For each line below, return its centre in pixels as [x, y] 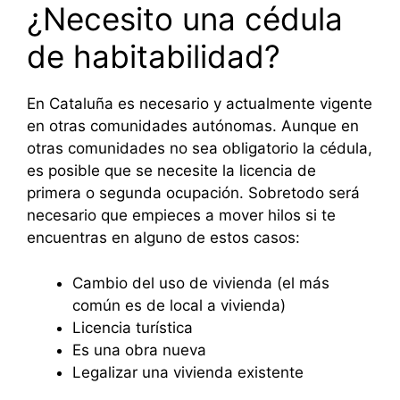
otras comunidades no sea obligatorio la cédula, [200, 149]
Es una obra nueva [139, 350]
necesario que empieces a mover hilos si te [181, 216]
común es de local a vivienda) [179, 305]
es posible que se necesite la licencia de [171, 171]
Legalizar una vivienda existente [188, 372]
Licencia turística [133, 327]
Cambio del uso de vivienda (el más [201, 283]
